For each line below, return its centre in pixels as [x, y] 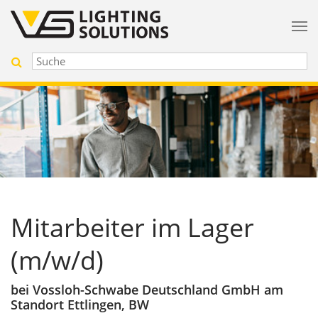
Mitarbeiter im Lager [132, 228]
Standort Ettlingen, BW [80, 305]
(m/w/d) [57, 261]
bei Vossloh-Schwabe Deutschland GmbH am [147, 290]
